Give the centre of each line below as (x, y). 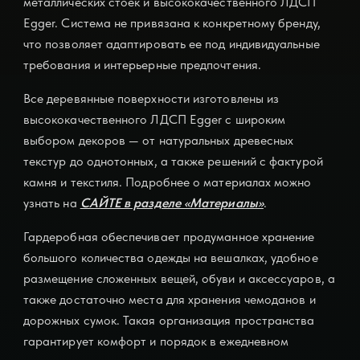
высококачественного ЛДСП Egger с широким (154, 120)
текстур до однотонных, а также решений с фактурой (173, 162)
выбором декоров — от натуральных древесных (158, 141)
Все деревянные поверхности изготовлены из (151, 99)
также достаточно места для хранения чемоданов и (169, 300)
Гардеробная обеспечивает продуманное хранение (169, 237)
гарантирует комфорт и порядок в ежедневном (156, 342)
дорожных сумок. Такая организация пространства (169, 321)
